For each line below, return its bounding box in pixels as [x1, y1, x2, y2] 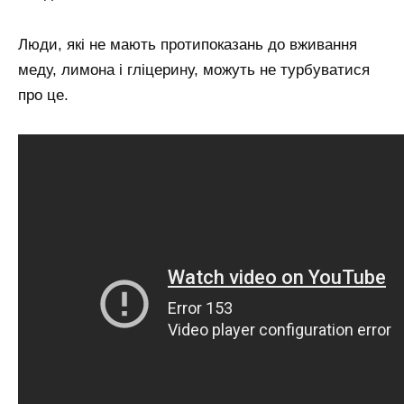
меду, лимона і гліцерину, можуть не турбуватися [18, 61, 370, 79]
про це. [18, 87, 69, 105]
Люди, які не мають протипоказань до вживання [18, 36, 357, 54]
